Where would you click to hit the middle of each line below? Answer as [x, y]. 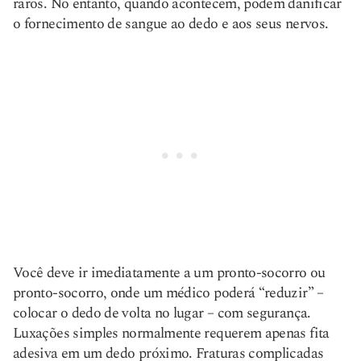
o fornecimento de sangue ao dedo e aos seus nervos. [171, 24]
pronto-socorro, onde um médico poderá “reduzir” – [168, 293]
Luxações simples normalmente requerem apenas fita [171, 333]
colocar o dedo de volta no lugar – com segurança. [162, 313]
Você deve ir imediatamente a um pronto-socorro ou [169, 273]
